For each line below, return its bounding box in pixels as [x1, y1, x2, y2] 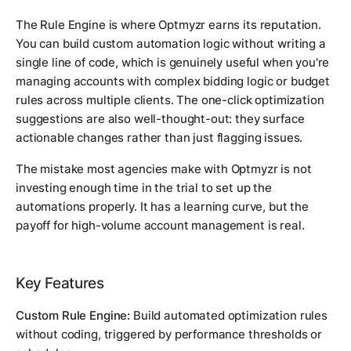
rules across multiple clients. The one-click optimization [16, 92, 324, 108]
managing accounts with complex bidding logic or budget [16, 74, 330, 89]
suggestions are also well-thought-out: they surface [16, 111, 305, 127]
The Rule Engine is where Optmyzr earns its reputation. [16, 17, 321, 33]
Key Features [16, 274, 104, 293]
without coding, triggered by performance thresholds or [16, 327, 322, 342]
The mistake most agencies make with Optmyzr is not [16, 161, 312, 177]
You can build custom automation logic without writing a [16, 36, 326, 52]
